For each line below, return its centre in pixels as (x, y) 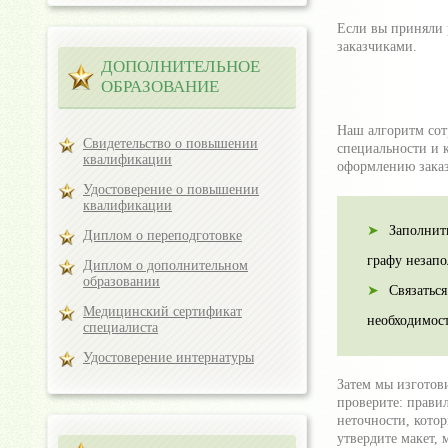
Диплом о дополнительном (165, 265)
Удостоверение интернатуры (168, 357)
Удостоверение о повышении (171, 189)
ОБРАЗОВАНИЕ (160, 86)
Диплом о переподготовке (162, 235)
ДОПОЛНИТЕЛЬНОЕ (180, 66)
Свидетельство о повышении (170, 143)
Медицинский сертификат (162, 311)
